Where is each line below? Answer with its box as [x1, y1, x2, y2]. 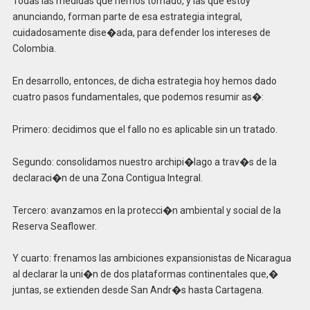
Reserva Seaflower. [12, 220, 97, 232]
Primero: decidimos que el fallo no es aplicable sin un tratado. [12, 124, 277, 136]
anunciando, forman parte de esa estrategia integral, [12, 11, 242, 23]
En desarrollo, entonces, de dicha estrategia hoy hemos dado [12, 75, 277, 87]
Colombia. [12, 43, 56, 55]
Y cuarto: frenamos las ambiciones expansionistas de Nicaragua [12, 253, 291, 264]
